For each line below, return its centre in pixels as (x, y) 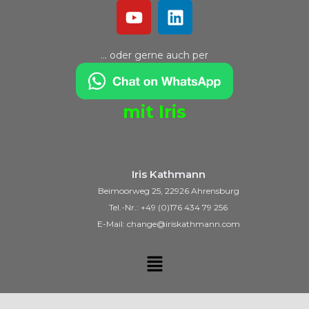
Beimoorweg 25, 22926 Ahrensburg (168, 190)
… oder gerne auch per (154, 56)
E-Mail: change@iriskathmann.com (168, 223)
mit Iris (154, 112)
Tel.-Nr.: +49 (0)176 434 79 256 (168, 207)
